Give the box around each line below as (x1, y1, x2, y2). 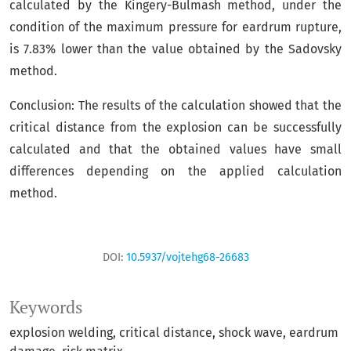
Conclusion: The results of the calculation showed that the (9, 98, 342, 113)
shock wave (219, 325, 283, 340)
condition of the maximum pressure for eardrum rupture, (9, 20, 342, 34)
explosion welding (9, 325, 113, 340)
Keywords (9, 296, 83, 318)
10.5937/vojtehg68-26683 (125, 251, 249, 264)
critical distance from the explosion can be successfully (9, 120, 342, 135)
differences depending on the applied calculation (9, 164, 342, 179)
